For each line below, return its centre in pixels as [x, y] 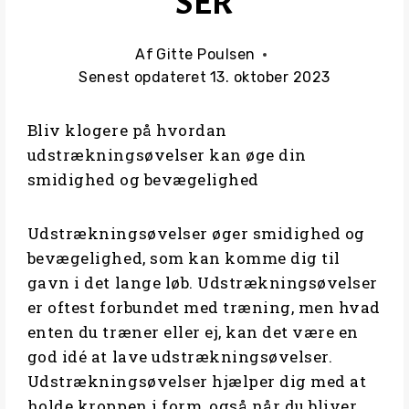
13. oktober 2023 [270, 78]
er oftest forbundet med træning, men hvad [204, 308]
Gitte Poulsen [206, 55]
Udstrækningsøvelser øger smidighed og [196, 234]
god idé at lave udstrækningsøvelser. [180, 357]
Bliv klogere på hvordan [127, 131]
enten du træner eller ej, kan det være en [193, 332]
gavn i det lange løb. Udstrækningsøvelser [202, 283]
